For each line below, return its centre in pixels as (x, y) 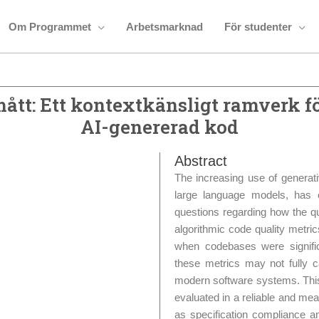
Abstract (201, 161)
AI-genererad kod (159, 127)
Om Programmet (49, 27)
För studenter (258, 27)
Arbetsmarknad (164, 27)
